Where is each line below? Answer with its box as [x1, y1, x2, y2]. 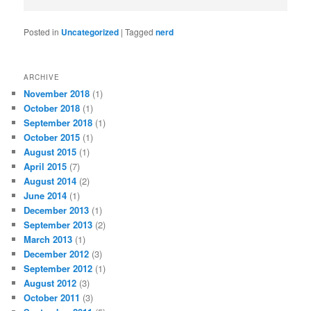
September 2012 [24, 261, 93, 275]
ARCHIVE [24, 72, 60, 82]
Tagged [125, 26, 154, 38]
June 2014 [24, 188, 67, 202]
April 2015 [24, 159, 67, 173]
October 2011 [24, 290, 81, 304]
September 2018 [24, 115, 93, 129]
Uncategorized [61, 26, 119, 39]
